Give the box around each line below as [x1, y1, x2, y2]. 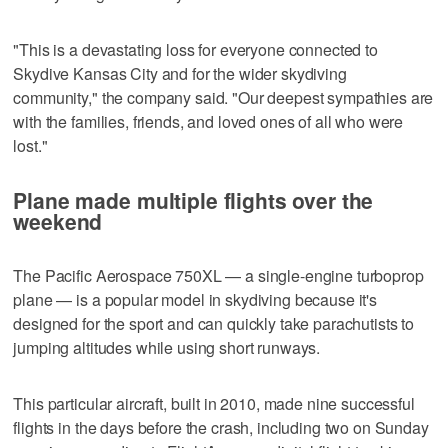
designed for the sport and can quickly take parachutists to [13, 311, 415, 335]
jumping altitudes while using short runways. [13, 335, 321, 359]
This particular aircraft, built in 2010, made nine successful [13, 391, 415, 415]
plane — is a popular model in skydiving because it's [13, 287, 378, 311]
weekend [13, 205, 103, 236]
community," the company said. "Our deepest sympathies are [13, 85, 434, 109]
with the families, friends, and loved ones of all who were [13, 109, 404, 133]
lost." [13, 133, 48, 157]
